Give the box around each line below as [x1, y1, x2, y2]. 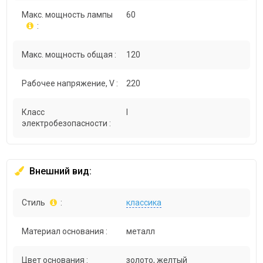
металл [126, 227, 156, 237]
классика [126, 198, 162, 208]
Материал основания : [22, 227, 108, 237]
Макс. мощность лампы [22, 10, 113, 20]
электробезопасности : [22, 119, 112, 129]
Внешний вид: [27, 166, 92, 177]
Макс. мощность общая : [22, 50, 117, 60]
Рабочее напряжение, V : [22, 79, 119, 89]
